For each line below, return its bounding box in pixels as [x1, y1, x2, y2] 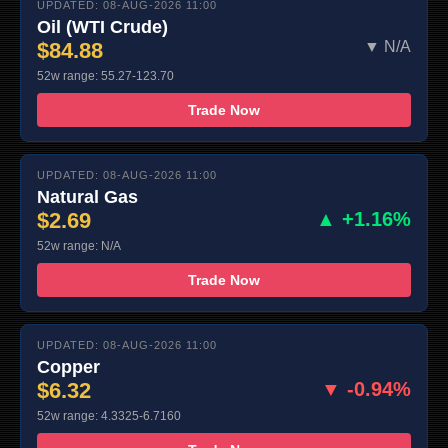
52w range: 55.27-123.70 [37, 69, 174, 84]
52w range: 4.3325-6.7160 [37, 409, 181, 424]
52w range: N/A [37, 239, 121, 254]
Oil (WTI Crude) [37, 17, 168, 38]
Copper [37, 357, 100, 378]
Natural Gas [37, 187, 138, 208]
